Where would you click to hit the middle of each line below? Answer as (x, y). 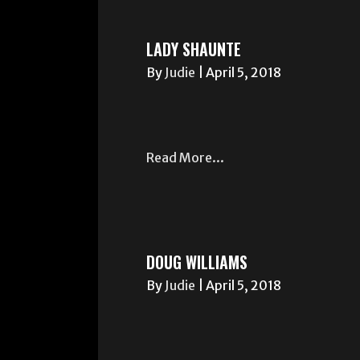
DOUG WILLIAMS (197, 262)
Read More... (185, 158)
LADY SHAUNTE (194, 49)
